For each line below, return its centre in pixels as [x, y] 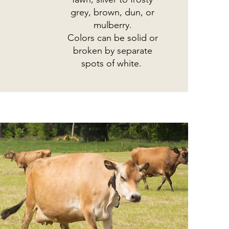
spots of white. [112, 63]
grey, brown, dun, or [112, 12]
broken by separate [112, 51]
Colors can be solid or [112, 38]
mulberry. [112, 25]
